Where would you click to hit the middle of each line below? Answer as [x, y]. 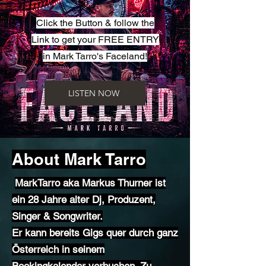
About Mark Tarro [79, 159]
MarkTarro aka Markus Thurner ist [90, 183]
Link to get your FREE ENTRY [95, 39]
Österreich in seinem [58, 249]
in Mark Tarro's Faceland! [95, 56]
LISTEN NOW [94, 93]
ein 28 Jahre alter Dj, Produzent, [84, 199]
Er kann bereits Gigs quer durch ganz [95, 233]
